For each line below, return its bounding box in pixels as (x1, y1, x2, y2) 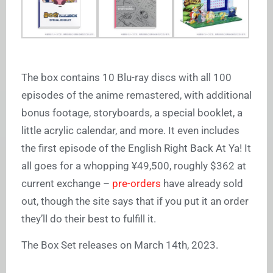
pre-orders (112, 177, 161, 190)
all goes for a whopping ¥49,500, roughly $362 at (21, 160, 246, 172)
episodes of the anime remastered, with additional (21, 89, 252, 102)
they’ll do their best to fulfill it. (21, 213, 158, 225)
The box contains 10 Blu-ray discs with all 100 (21, 71, 232, 84)
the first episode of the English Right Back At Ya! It (21, 142, 251, 155)
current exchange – (21, 177, 112, 190)
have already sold (161, 177, 243, 190)
